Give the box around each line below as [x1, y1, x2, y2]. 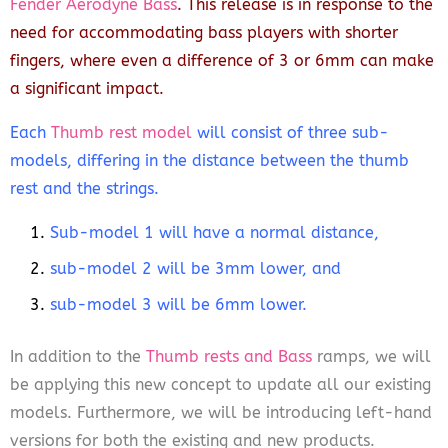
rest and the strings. [10, 178, 159, 198]
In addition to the [10, 346, 146, 366]
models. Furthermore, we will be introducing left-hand [10, 402, 432, 422]
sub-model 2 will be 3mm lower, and [50, 258, 341, 278]
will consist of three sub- [192, 122, 389, 142]
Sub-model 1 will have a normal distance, [50, 222, 379, 242]
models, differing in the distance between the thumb [10, 150, 409, 170]
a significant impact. [10, 78, 164, 98]
